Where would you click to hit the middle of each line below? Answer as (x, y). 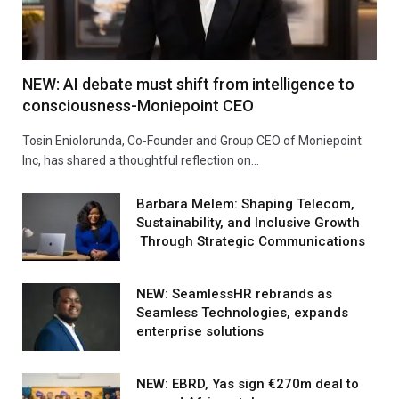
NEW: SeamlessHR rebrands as (234, 294)
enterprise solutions (200, 332)
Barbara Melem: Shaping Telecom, (245, 204)
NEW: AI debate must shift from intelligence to (188, 85)
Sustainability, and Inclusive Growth (248, 223)
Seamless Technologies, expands (242, 313)
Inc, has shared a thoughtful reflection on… (141, 161)
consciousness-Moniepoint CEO (138, 106)
